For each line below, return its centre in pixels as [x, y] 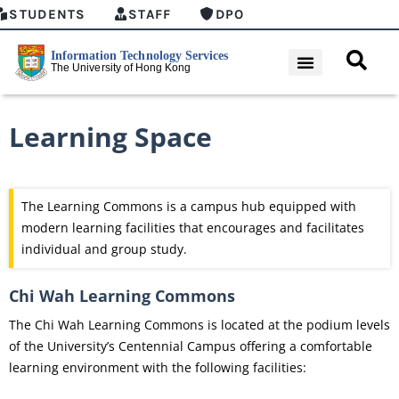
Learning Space [110, 136]
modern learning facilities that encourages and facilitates [192, 228]
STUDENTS [48, 14]
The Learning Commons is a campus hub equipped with [188, 207]
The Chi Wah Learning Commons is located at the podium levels [199, 324]
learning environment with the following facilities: [158, 367]
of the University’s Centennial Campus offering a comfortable [191, 346]
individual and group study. [106, 249]
